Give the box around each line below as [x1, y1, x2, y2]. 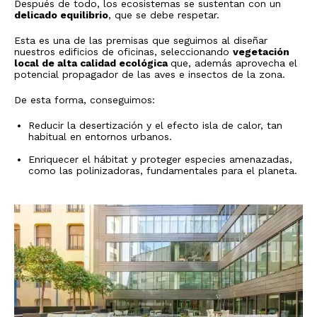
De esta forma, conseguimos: [14, 93, 155, 105]
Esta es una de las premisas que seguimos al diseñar [14, 34, 267, 46]
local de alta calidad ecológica [14, 57, 171, 69]
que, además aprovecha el [171, 57, 297, 69]
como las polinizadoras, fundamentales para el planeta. [28, 164, 297, 176]
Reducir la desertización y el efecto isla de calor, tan [28, 119, 282, 131]
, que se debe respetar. [108, 8, 223, 21]
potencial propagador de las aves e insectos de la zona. [14, 68, 285, 80]
